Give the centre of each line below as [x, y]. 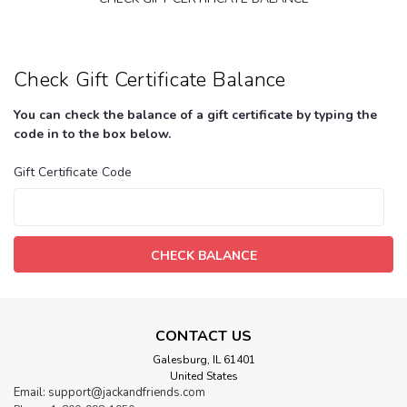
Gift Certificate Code [73, 172]
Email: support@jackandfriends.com [109, 392]
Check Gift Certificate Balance [150, 79]
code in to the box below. [92, 134]
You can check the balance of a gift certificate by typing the [195, 114]
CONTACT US [203, 336]
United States [203, 376]
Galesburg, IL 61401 [203, 359]
